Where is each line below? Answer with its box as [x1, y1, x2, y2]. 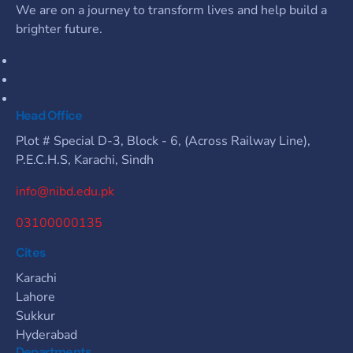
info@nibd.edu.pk [16, 183, 114, 201]
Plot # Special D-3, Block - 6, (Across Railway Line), [16, 132, 310, 150]
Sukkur [16, 307, 55, 325]
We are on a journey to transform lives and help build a [16, 2, 327, 20]
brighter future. [16, 20, 102, 39]
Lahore [16, 288, 55, 307]
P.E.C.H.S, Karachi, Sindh [16, 151, 154, 169]
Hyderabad [16, 326, 77, 344]
